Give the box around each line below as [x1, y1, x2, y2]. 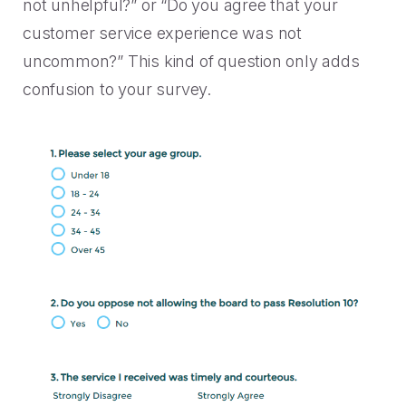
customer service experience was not [23, 24, 302, 43]
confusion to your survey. [23, 80, 212, 99]
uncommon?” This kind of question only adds [23, 52, 360, 71]
